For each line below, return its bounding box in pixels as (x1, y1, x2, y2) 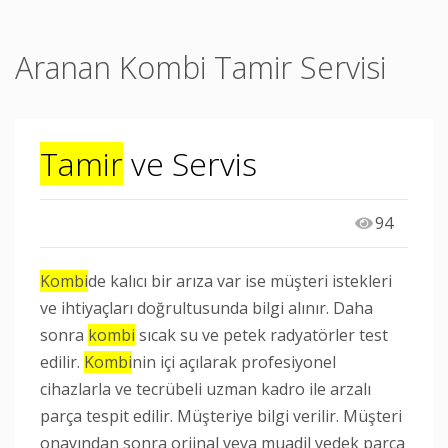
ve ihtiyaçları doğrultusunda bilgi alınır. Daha (40, 297, 373, 319)
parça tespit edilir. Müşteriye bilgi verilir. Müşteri (40, 405, 402, 427)
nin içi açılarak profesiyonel (132, 351, 336, 373)
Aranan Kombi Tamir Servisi (15, 47, 386, 88)
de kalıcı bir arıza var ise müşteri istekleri (88, 270, 392, 292)
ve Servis (123, 142, 257, 185)
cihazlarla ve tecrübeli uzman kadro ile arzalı (40, 378, 371, 400)
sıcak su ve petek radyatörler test (135, 324, 388, 346)
